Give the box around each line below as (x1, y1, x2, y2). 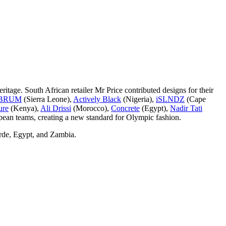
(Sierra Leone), (22, 94, 73, 103)
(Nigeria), (121, 94, 156, 103)
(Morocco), (71, 103, 111, 112)
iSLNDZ (156, 94, 185, 103)
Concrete (111, 103, 140, 112)
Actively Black (73, 94, 121, 103)
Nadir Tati (170, 103, 202, 112)
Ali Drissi (40, 103, 71, 112)
